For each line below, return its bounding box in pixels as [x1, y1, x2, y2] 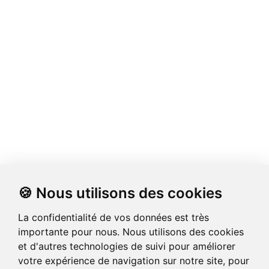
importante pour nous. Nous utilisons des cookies [18, 226, 244, 238]
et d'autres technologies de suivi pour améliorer [18, 240, 235, 252]
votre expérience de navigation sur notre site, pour [18, 255, 249, 267]
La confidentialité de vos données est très [18, 211, 209, 223]
